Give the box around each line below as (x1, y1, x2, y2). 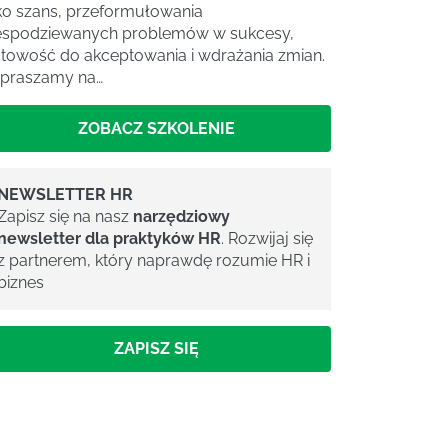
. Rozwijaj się (221, 228, 313, 248)
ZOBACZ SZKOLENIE (77, 118, 235, 138)
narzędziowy (133, 206, 230, 226)
